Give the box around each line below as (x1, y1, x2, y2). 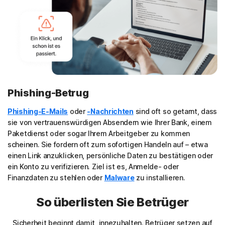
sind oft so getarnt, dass (133, 107, 217, 116)
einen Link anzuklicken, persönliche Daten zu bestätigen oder (8, 151, 213, 160)
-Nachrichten (87, 107, 134, 116)
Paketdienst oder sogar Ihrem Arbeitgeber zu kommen (8, 129, 190, 138)
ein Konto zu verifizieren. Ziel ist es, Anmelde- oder (8, 162, 179, 171)
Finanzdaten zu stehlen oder (8, 173, 104, 182)
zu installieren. (134, 173, 185, 182)
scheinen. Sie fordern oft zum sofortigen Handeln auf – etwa (8, 140, 208, 149)
